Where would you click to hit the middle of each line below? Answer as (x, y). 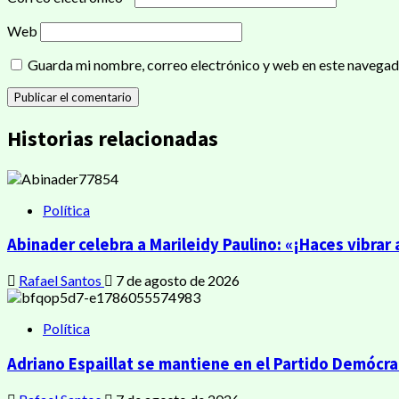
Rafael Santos (61, 281)
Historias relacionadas (113, 138)
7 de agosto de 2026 (176, 281)
